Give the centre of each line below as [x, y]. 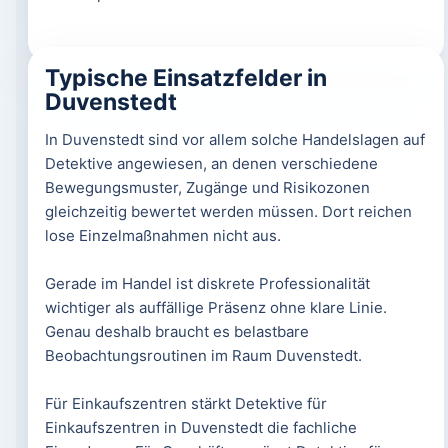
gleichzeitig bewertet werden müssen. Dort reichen [228, 211]
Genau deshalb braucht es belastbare [176, 331]
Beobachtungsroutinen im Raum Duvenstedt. [203, 355]
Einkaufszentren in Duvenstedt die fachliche [200, 427]
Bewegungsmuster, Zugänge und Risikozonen [207, 187]
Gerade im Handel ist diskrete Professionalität [207, 283]
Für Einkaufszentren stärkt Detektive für [185, 403]
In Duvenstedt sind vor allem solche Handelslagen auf [234, 139]
